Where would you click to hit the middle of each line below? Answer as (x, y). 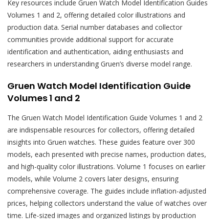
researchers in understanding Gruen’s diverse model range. (100, 64)
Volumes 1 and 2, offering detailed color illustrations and (96, 15)
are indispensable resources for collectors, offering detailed (101, 130)
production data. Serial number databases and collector (95, 27)
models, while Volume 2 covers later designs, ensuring (93, 178)
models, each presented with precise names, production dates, (107, 154)
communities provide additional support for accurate (90, 39)
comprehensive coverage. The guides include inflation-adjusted (107, 191)
